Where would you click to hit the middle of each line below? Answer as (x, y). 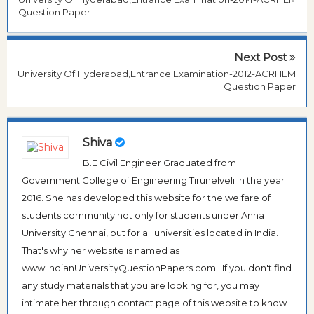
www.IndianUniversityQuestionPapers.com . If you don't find (157, 267)
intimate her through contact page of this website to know (154, 302)
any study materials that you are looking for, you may (141, 285)
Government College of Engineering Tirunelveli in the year (153, 180)
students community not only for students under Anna (143, 215)
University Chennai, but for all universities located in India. (150, 232)
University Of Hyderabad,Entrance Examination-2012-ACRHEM (157, 74)
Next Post (262, 57)
